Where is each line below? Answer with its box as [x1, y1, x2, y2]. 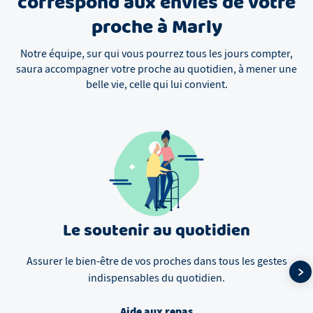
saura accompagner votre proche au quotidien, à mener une [16, 62, 297, 77]
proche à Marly [91, 13, 222, 44]
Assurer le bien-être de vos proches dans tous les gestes [26, 254, 287, 269]
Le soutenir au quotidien [63, 218, 250, 245]
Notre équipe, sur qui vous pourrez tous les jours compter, [20, 47, 293, 61]
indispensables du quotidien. [88, 271, 225, 286]
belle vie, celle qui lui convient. [85, 78, 228, 92]
